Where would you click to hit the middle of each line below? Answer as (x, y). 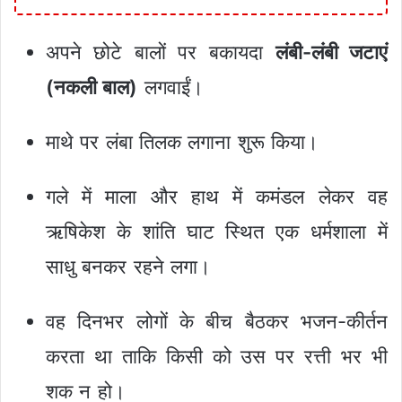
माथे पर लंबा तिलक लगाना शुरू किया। (182, 141)
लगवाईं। (170, 87)
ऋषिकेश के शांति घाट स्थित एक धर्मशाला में (217, 231)
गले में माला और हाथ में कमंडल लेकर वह (217, 196)
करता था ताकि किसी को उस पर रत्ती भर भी (217, 356)
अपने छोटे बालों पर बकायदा (161, 52)
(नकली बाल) (92, 87)
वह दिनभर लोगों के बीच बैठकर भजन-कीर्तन (217, 321)
